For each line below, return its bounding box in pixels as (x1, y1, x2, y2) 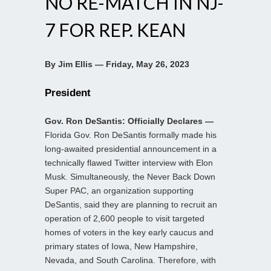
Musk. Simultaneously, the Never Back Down (45, 171, 215, 181)
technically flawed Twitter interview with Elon (45, 157, 213, 168)
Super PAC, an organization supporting (45, 185, 194, 195)
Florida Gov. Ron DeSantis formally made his (45, 129, 217, 140)
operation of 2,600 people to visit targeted (45, 213, 204, 223)
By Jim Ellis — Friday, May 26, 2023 (45, 59, 189, 69)
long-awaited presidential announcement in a (45, 143, 217, 154)
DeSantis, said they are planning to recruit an (45, 199, 217, 209)
